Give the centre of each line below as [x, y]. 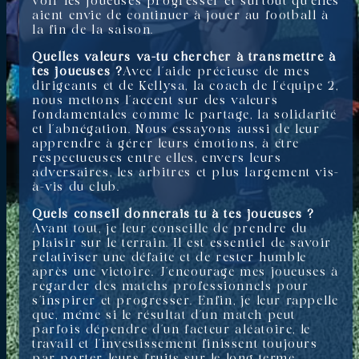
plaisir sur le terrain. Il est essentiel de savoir [182, 243]
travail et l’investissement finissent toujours [175, 344]
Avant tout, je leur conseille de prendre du [170, 229]
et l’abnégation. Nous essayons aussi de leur [176, 129]
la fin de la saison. [93, 30]
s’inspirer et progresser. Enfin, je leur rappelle [186, 301]
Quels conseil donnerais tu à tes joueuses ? [173, 214]
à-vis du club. [76, 187]
